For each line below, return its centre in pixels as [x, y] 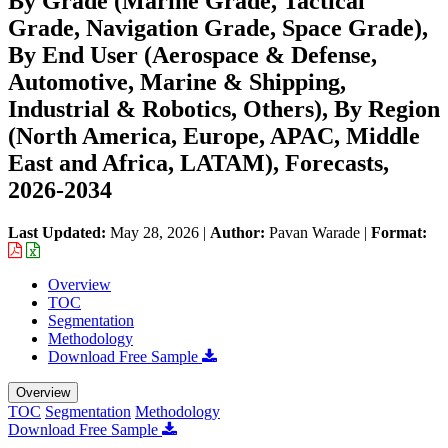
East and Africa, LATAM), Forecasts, [198, 162]
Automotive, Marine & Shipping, [177, 81]
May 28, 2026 [154, 232]
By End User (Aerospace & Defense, [192, 54]
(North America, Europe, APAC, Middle [214, 135]
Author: [239, 232]
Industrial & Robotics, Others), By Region [224, 108]
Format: [399, 232]
